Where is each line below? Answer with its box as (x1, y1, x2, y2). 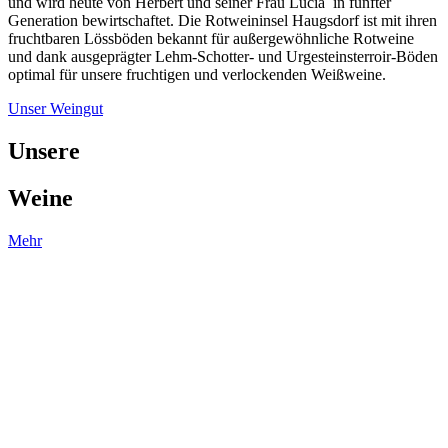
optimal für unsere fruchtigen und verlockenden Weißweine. (8, 66, 386, 84)
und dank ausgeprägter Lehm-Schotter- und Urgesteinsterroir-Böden (8, 48, 438, 66)
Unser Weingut (8, 100, 103, 118)
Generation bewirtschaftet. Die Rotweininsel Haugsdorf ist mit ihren (8, 12, 437, 30)
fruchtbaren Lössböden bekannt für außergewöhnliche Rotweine (8, 30, 414, 48)
